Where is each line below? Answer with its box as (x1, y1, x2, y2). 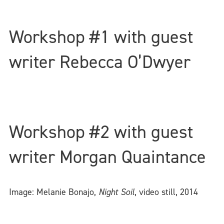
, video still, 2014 (134, 185, 198, 198)
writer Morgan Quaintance (9, 145, 206, 169)
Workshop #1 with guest (9, 25, 193, 49)
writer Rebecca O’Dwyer (9, 50, 190, 74)
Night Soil (98, 185, 134, 198)
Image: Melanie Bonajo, (9, 185, 98, 198)
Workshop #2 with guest (9, 120, 193, 144)
